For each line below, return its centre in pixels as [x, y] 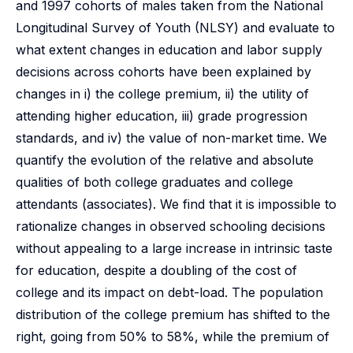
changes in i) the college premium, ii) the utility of [162, 94]
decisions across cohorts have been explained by [163, 72]
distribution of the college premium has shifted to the [173, 314]
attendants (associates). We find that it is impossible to [176, 204]
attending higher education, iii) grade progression [162, 116]
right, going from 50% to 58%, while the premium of [173, 336]
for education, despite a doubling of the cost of [156, 270]
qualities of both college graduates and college [154, 182]
